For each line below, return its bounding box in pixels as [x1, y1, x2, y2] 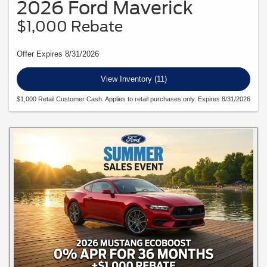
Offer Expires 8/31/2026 [17, 49, 99, 58]
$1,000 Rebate [17, 17, 123, 35]
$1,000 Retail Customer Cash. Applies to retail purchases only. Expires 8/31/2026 [17, 95, 250, 103]
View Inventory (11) [100, 74, 167, 83]
